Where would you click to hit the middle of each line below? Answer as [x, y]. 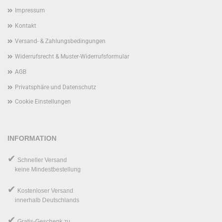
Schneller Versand [41, 160]
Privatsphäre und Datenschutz [55, 87]
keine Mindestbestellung [44, 169]
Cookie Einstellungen [43, 101]
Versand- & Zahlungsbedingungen [60, 41]
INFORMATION [32, 138]
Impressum [30, 10]
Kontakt [26, 26]
